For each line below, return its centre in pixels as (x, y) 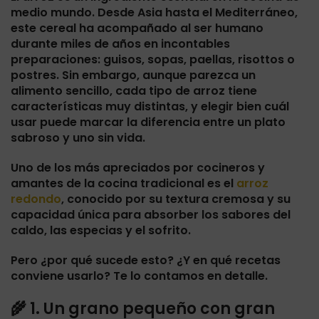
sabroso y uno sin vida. (78, 137)
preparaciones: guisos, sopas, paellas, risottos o (153, 59)
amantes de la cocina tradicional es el (122, 183)
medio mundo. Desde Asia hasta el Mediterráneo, (154, 12)
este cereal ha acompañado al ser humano (137, 28)
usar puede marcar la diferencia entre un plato (148, 122)
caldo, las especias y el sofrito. (101, 230)
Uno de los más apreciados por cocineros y (138, 167)
